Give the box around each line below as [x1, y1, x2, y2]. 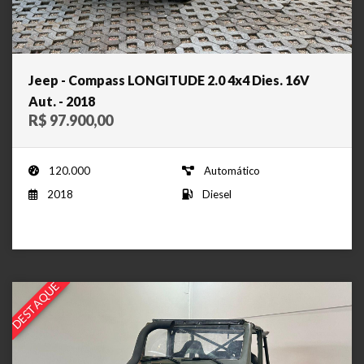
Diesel [202, 188, 232, 201]
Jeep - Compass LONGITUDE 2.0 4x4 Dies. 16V [28, 72, 310, 89]
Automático [204, 164, 260, 178]
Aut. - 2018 [28, 93, 95, 110]
